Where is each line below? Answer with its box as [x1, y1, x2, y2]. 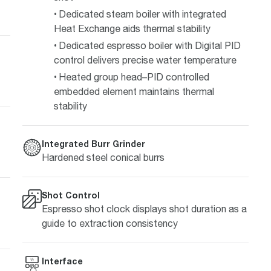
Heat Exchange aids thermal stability [53, 22, 211, 34]
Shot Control [41, 189, 100, 200]
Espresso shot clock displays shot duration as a [41, 203, 247, 214]
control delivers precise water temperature [53, 54, 237, 65]
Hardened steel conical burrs [41, 151, 165, 163]
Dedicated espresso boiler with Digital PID [58, 39, 241, 51]
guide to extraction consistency [41, 217, 178, 229]
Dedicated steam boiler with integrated [58, 8, 226, 19]
